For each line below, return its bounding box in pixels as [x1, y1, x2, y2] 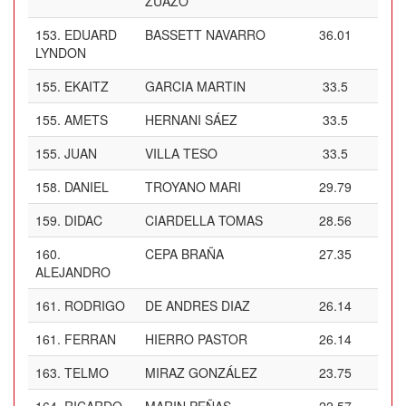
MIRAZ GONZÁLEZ [145, 363, 257, 382]
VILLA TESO [145, 144, 217, 162]
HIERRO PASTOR [145, 330, 247, 348]
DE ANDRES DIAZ [145, 296, 250, 314]
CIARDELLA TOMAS [145, 211, 263, 229]
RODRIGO [64, 296, 125, 314]
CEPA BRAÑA [145, 245, 224, 263]
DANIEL [64, 178, 109, 196]
